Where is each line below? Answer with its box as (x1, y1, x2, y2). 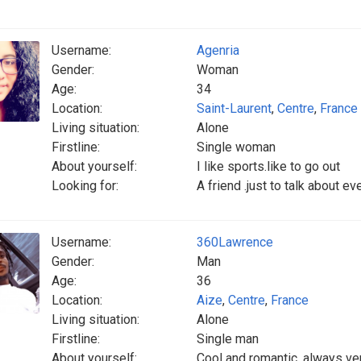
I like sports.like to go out (197, 159, 340, 174)
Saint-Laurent (197, 101, 272, 116)
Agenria (197, 43, 239, 58)
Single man (197, 331, 259, 346)
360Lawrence (197, 234, 273, 250)
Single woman (197, 139, 276, 155)
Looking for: (52, 178, 118, 193)
